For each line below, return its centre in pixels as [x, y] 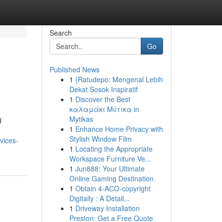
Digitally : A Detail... [99, 198]
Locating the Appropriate [114, 149]
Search [60, 33]
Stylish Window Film [100, 139]
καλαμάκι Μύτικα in [104, 109]
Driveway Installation [107, 208]
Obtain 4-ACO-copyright [113, 188]
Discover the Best [103, 99]
